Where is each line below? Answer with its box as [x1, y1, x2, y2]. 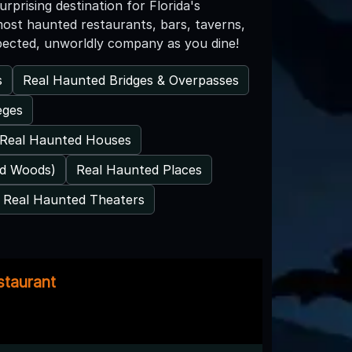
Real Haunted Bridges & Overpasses [23, 71, 239, 88]
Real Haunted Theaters [3, 191, 145, 207]
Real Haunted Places [76, 161, 202, 178]
